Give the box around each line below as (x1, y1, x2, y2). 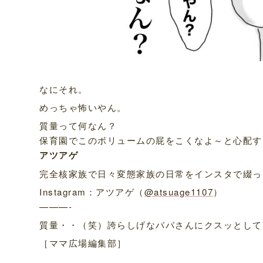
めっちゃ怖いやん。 (39, 100, 127, 113)
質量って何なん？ (39, 119, 117, 131)
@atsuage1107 (144, 185, 214, 198)
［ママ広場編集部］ (39, 236, 127, 249)
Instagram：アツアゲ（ (39, 185, 144, 198)
